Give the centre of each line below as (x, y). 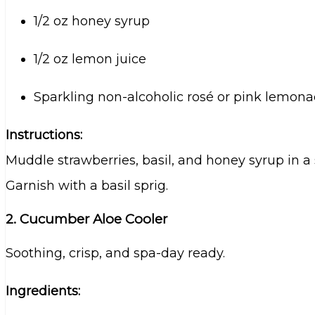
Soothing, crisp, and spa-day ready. (115, 253)
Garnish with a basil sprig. (87, 185)
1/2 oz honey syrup (92, 21)
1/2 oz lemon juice (90, 59)
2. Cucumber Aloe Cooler (86, 219)
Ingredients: (43, 291)
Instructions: (44, 135)
